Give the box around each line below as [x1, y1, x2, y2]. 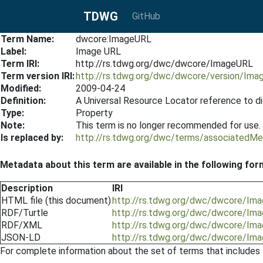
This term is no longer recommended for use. [76, 120, 261, 131]
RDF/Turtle [1, 207, 48, 218]
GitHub [132, 11, 160, 22]
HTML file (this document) [1, 195, 111, 206]
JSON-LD [1, 232, 41, 243]
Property [76, 107, 113, 119]
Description [1, 183, 53, 194]
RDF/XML [1, 220, 42, 231]
